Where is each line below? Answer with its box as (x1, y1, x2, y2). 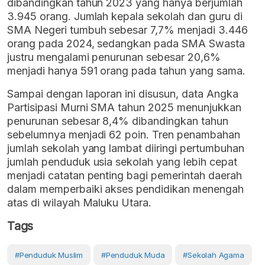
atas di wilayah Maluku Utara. (7, 196, 152, 209)
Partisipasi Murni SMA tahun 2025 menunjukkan (7, 101, 241, 114)
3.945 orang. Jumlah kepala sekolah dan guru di (7, 10, 243, 23)
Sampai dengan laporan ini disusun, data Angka (7, 88, 238, 101)
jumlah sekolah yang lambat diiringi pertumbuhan (7, 142, 244, 155)
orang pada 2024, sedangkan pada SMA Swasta (7, 37, 245, 50)
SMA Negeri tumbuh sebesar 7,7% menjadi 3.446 (7, 24, 248, 37)
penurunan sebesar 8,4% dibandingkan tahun (7, 115, 228, 128)
